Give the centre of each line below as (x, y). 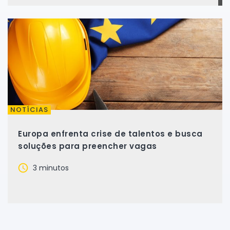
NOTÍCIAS (29, 110)
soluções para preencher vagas (88, 146)
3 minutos (50, 168)
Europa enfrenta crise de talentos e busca (110, 134)
